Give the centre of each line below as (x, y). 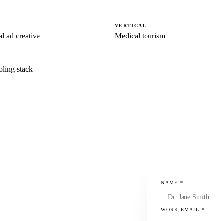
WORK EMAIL (181, 210)
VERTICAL (131, 26)
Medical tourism (140, 36)
